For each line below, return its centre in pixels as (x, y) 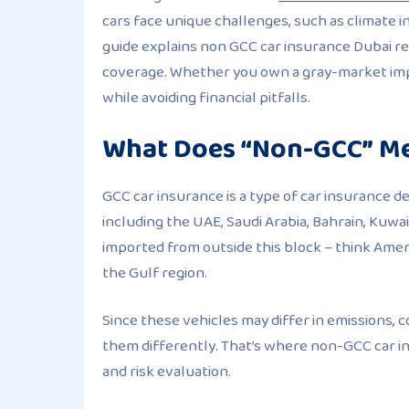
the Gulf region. (155, 273)
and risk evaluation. (167, 372)
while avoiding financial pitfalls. (206, 98)
